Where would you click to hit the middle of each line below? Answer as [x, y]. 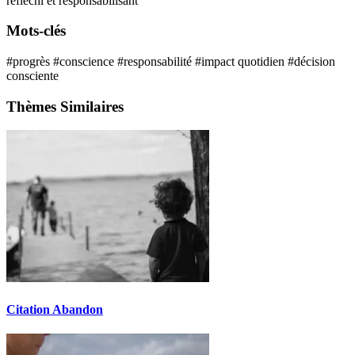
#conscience [85, 61]
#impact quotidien [241, 61]
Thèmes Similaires [65, 106]
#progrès [30, 61]
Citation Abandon [55, 309]
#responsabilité [156, 61]
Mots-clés [36, 31]
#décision [311, 61]
